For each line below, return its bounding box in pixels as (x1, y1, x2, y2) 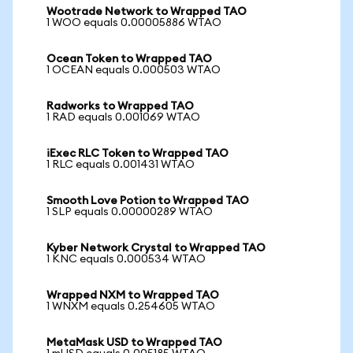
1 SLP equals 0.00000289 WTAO (46, 206, 213, 217)
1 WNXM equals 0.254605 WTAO (46, 301, 215, 312)
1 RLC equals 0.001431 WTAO (46, 159, 195, 170)
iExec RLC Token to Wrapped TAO (46, 148, 229, 159)
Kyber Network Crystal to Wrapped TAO (46, 243, 266, 254)
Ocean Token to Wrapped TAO (46, 54, 212, 65)
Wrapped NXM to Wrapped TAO (46, 290, 219, 301)
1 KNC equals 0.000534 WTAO (46, 254, 206, 265)
